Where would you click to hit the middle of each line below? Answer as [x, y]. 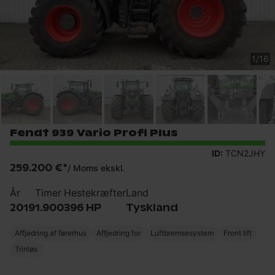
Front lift [238, 233]
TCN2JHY [245, 153]
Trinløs [26, 249]
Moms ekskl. [99, 168]
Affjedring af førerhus [51, 233]
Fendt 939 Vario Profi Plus [94, 133]
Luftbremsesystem [182, 233]
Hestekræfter [95, 192]
